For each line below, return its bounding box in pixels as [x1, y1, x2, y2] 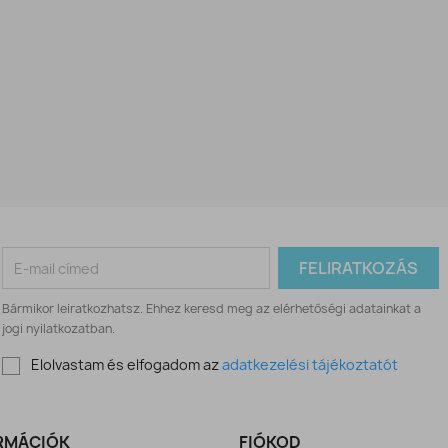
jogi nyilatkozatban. [2, 320, 116, 337]
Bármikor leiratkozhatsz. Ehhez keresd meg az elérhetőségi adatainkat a [2, 300, 422, 317]
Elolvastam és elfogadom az [31, 355, 223, 374]
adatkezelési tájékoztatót [222, 355, 399, 374]
